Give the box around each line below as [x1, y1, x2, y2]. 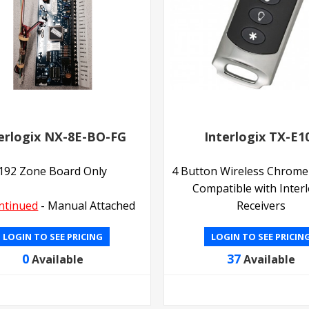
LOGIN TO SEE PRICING [2, 230, 103, 243]
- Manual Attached [38, 197, 136, 213]
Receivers [237, 197, 286, 213]
